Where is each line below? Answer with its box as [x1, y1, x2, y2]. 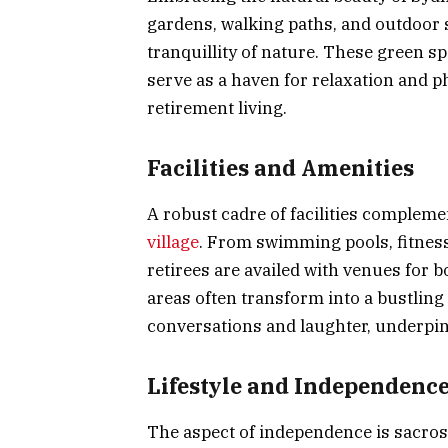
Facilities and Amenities [147, 153, 414, 182]
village [147, 231, 199, 254]
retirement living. [147, 97, 287, 120]
